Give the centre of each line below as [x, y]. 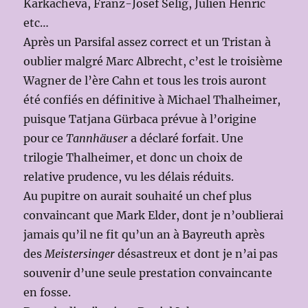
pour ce [45, 139]
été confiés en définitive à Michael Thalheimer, [152, 100]
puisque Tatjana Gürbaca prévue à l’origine [140, 119]
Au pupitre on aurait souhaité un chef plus [138, 196]
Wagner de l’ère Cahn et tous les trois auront [145, 81]
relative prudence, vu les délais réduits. [129, 177]
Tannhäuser [97, 139]
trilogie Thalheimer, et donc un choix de [133, 158]
